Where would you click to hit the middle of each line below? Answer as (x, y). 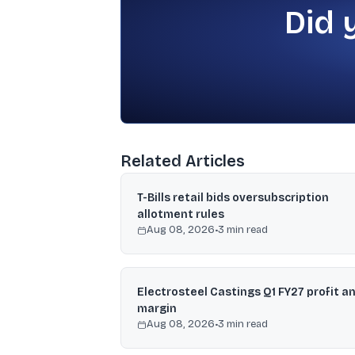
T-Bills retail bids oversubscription (233, 198)
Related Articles (183, 161)
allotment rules (181, 214)
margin (157, 309)
